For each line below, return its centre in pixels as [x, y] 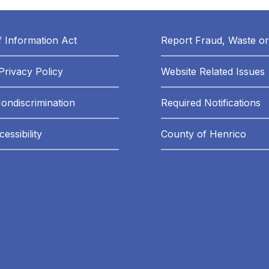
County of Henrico [203, 134]
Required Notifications [210, 103]
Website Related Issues [213, 72]
